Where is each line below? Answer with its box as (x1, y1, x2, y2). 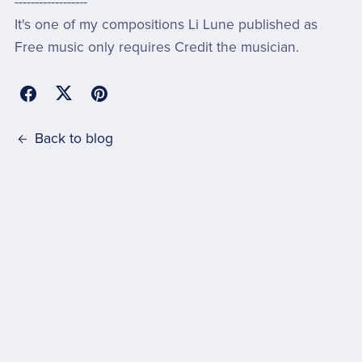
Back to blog (34, 130, 113, 148)
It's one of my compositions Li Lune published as (14, 16, 318, 34)
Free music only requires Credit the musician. (14, 39, 299, 57)
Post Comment (40, 322, 128, 339)
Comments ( (14, 184, 129, 209)
